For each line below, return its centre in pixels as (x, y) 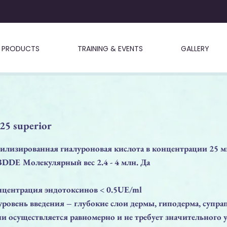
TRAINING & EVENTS (110, 49)
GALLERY (195, 49)
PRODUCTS (20, 49)
